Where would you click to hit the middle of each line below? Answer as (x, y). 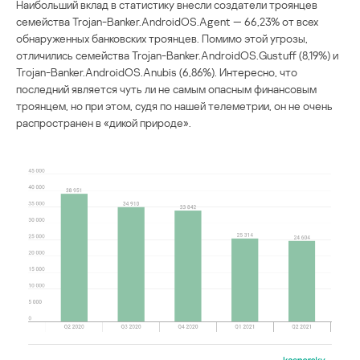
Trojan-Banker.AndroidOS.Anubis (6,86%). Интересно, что (157, 72)
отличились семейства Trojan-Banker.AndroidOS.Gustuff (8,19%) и (177, 55)
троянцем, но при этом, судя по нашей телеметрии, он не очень (174, 106)
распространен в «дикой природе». (104, 123)
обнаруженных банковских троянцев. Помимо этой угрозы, (162, 39)
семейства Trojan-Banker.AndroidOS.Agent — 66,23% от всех (167, 22)
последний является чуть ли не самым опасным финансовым (166, 89)
